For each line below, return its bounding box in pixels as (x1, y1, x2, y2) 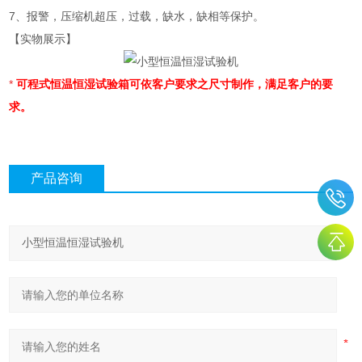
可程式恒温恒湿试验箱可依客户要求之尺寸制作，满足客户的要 (13, 78, 334, 91)
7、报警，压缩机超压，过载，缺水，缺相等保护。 (9, 10, 265, 23)
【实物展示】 (9, 32, 78, 46)
